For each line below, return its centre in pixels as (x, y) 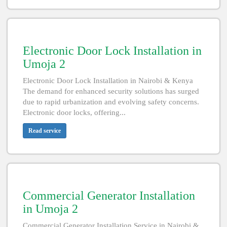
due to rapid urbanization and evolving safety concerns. (111, 102)
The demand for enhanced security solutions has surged (111, 91)
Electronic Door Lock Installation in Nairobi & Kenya (108, 81)
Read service (45, 131)
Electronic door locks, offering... (74, 113)
